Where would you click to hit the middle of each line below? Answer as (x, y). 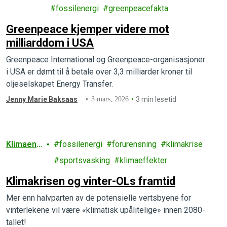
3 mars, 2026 (110, 99)
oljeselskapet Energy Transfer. (60, 84)
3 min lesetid (156, 99)
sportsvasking (85, 160)
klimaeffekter (144, 160)
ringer (17, 157)
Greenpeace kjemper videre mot (88, 29)
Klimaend (24, 144)
